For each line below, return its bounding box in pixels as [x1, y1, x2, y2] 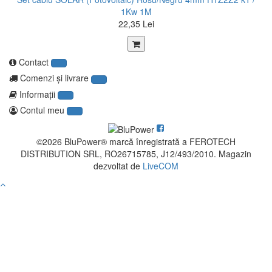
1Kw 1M [120, 5, 152, 18]
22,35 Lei [118, 18, 154, 30]
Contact [16, 56, 49, 68]
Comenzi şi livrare [18, 72, 91, 84]
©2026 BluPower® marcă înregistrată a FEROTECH [36, 135, 236, 148]
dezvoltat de [93, 159, 143, 172]
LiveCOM [143, 159, 178, 172]
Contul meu [18, 103, 67, 116]
